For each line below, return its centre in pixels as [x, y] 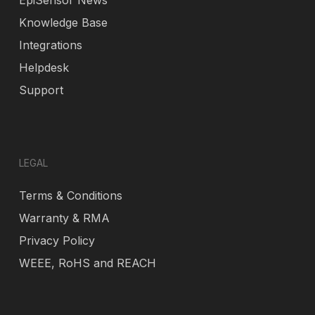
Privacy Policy [57, 240]
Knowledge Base [63, 22]
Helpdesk [44, 67]
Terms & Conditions [70, 195]
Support [41, 90]
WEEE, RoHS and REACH [87, 263]
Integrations [50, 45]
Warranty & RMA [64, 218]
